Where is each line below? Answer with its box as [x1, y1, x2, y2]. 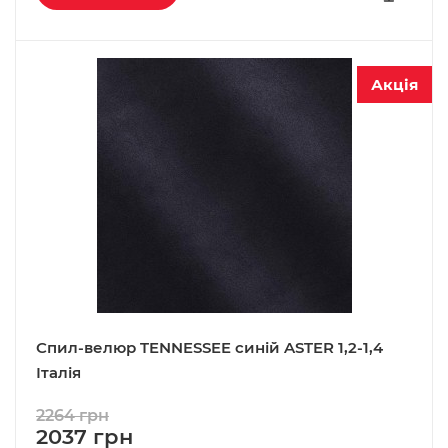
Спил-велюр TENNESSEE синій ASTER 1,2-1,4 [36, 338, 383, 358]
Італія [36, 363, 81, 383]
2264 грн [36, 406, 109, 426]
